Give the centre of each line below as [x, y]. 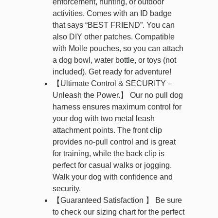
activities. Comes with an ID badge [112, 14]
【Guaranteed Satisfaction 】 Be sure [117, 200]
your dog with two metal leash [104, 119]
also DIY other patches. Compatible [114, 37]
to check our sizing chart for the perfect [118, 212]
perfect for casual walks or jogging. [112, 165]
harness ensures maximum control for [117, 107]
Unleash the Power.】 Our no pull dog [118, 95]
